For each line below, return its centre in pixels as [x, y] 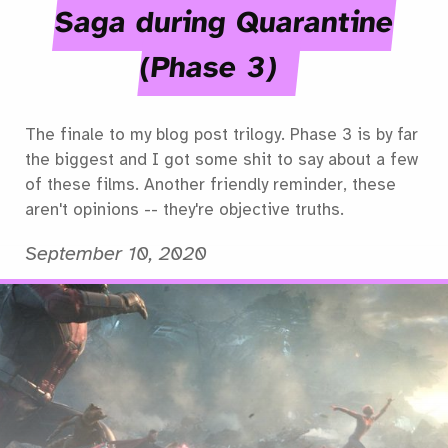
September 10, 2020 [116, 253]
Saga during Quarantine [224, 22]
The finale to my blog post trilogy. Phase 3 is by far [221, 134]
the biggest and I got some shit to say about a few [221, 159]
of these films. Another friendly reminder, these [210, 184]
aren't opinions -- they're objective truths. [184, 209]
